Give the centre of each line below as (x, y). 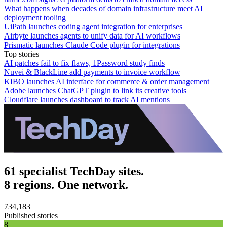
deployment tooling (35, 17)
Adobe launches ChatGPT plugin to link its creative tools (95, 90)
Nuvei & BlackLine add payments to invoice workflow (92, 72)
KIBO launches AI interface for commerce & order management (107, 81)
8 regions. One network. (66, 185)
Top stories (22, 54)
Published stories (31, 215)
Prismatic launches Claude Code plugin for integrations (92, 45)
